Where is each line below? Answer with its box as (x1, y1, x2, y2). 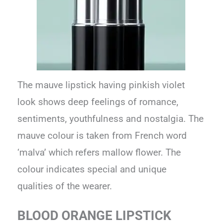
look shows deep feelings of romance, (17, 96, 179, 108)
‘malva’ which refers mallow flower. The (17, 147, 181, 158)
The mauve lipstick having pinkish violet (17, 79, 185, 91)
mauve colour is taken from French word (17, 130, 187, 141)
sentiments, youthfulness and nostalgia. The (17, 113, 204, 124)
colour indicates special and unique (17, 164, 167, 175)
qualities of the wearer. (17, 180, 112, 192)
